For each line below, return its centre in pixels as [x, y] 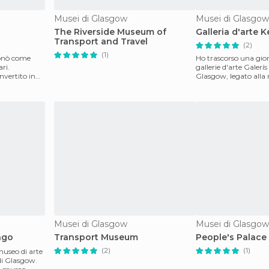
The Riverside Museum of [110, 32]
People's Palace [231, 237]
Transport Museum [96, 237]
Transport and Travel [101, 41]
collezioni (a [216, 85]
